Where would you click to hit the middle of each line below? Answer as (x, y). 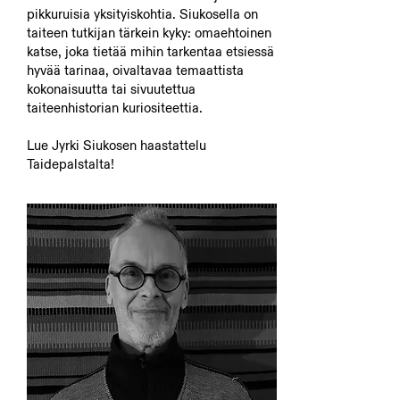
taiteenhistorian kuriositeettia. (115, 108)
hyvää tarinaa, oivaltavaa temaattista (135, 70)
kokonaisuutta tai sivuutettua (111, 89)
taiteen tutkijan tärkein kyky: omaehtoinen (149, 33)
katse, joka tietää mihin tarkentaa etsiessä (150, 51)
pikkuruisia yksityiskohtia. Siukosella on (142, 14)
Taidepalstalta (69, 164)
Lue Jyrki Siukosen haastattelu (117, 145)
